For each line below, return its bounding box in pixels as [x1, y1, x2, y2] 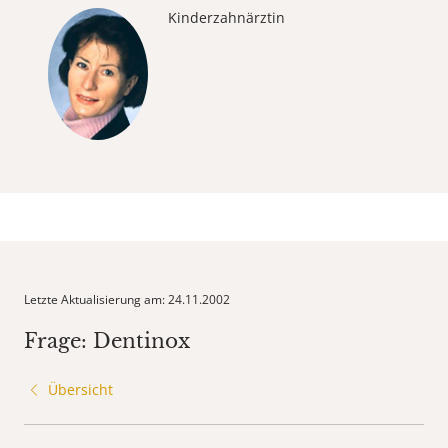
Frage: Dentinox [24, 329, 190, 354]
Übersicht [48, 380, 113, 400]
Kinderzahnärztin [168, 8, 285, 28]
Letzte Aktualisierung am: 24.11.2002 [24, 291, 230, 309]
